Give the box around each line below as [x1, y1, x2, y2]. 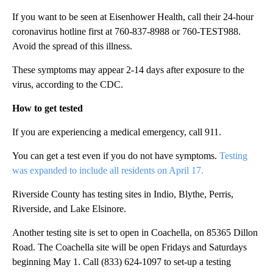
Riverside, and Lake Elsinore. [12, 204, 126, 214]
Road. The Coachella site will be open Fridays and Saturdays [12, 242, 247, 253]
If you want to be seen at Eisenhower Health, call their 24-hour [12, 12, 253, 23]
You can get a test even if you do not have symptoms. [12, 151, 219, 161]
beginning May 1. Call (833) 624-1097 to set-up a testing [12, 257, 231, 268]
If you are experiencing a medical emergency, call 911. [12, 127, 221, 138]
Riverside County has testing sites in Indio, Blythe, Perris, [12, 189, 233, 200]
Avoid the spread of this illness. [12, 41, 132, 52]
